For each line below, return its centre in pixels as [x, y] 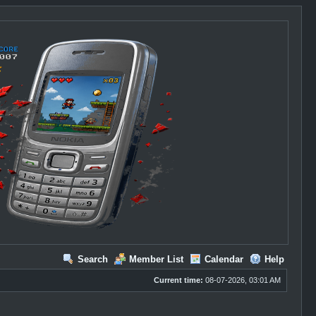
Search [92, 259]
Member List [156, 259]
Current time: [178, 280]
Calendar [224, 259]
